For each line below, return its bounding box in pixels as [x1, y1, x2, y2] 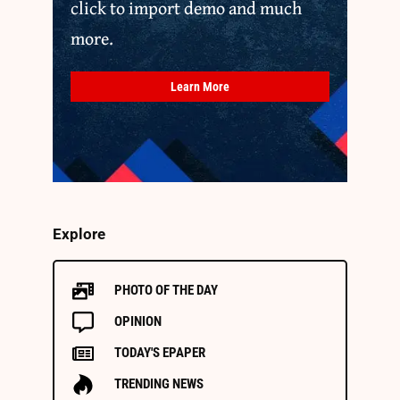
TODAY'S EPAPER [114, 345, 205, 362]
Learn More [171, 79, 229, 95]
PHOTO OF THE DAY [114, 282, 218, 299]
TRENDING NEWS [114, 376, 204, 393]
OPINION [114, 313, 162, 330]
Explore [53, 225, 105, 244]
